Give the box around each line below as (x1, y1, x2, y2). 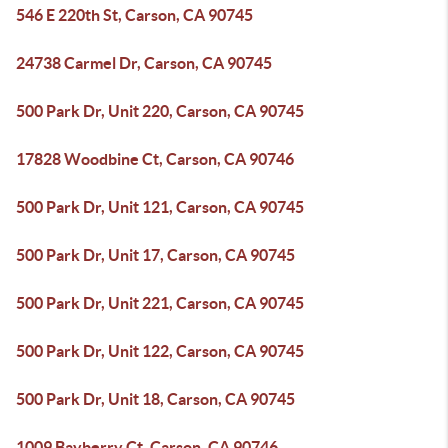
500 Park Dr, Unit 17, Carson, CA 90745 (16, 246, 295, 264)
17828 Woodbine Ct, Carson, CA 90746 (16, 150, 294, 168)
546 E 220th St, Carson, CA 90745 (16, 6, 253, 24)
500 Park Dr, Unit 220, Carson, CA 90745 (16, 102, 304, 120)
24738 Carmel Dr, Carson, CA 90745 (16, 54, 272, 72)
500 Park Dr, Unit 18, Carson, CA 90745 (16, 390, 295, 408)
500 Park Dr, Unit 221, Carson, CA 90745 (16, 294, 304, 312)
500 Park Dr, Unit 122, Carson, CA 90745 (16, 342, 304, 360)
